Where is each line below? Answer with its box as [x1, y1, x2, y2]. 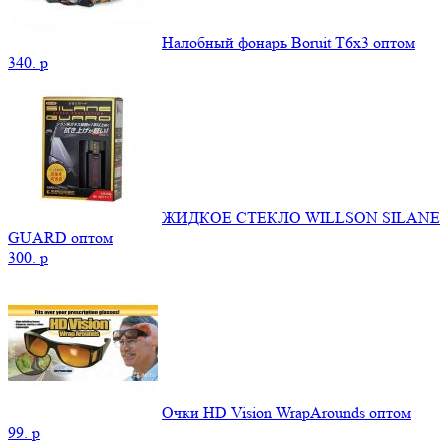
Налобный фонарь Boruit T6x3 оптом [162, 33, 415, 53]
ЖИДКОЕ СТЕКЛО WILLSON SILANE [162, 208, 440, 228]
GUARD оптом [8, 228, 113, 248]
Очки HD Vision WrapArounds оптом [162, 403, 411, 423]
